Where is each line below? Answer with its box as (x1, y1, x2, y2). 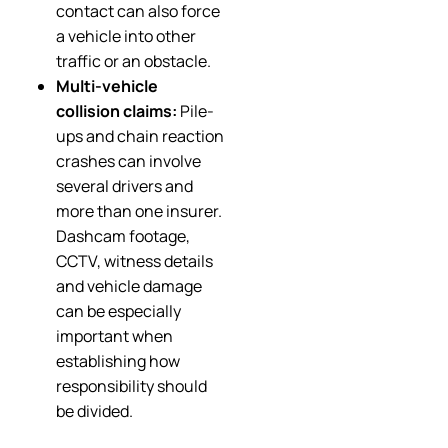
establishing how (56, 350, 180, 373)
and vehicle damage (56, 275, 202, 298)
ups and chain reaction (56, 125, 224, 148)
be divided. (56, 400, 133, 423)
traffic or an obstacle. (56, 50, 211, 73)
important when (56, 325, 173, 348)
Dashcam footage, (56, 225, 190, 248)
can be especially (56, 300, 181, 323)
